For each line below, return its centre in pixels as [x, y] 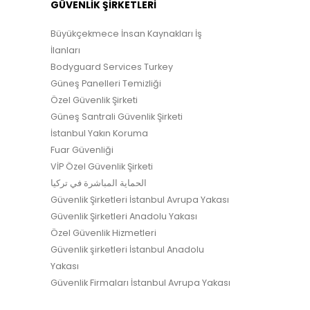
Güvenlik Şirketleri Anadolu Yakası [124, 216]
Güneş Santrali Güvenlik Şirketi [117, 116]
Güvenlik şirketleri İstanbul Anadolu [127, 249]
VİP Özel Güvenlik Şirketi [102, 166]
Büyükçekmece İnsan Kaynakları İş [126, 33]
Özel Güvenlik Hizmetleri [103, 232]
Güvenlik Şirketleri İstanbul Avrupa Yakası [140, 199]
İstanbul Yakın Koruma [99, 133]
